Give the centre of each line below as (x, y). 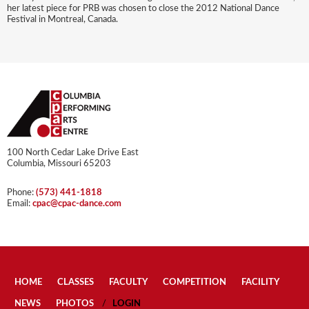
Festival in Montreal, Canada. (62, 20)
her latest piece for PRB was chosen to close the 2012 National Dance (143, 9)
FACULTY (128, 283)
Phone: (21, 193)
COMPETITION (195, 283)
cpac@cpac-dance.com (77, 204)
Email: (20, 204)
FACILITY (260, 283)
